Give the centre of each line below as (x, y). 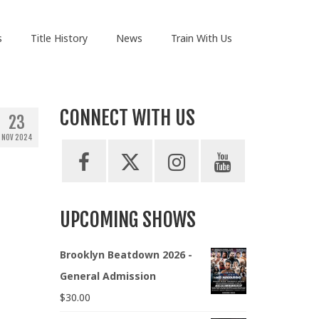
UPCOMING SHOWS (127, 220)
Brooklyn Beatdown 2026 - (126, 255)
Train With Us (201, 38)
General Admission (108, 276)
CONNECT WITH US (127, 118)
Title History (59, 38)
